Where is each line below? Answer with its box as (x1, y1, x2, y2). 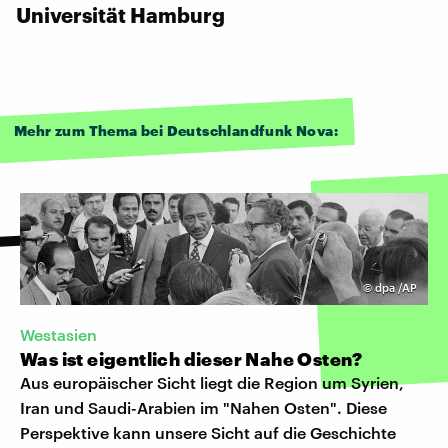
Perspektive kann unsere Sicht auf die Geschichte (20, 422, 396, 442)
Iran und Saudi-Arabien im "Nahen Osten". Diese (20, 397, 387, 417)
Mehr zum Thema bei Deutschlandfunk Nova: (14, 121, 338, 139)
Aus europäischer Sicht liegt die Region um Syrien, (20, 372, 404, 392)
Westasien (20, 324, 97, 344)
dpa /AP (375, 280, 417, 294)
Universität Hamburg (16, 2, 225, 27)
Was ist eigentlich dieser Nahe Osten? (20, 347, 363, 370)
